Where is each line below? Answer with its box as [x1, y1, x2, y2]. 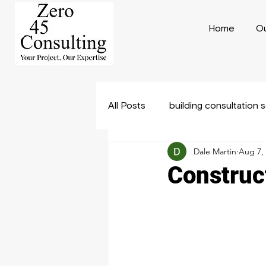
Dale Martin [194, 145, 236, 157]
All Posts [108, 101, 145, 110]
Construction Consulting [132, 148, 237, 158]
